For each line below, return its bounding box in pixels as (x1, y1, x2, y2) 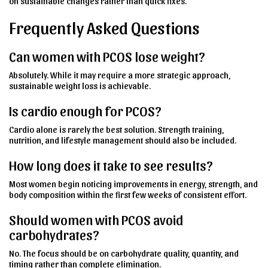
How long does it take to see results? (9, 156, 213, 173)
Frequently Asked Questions (9, 16, 200, 37)
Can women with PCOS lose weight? (9, 47, 205, 64)
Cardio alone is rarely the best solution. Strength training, (9, 123, 224, 135)
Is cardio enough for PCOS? (9, 102, 162, 118)
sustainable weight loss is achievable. (9, 80, 151, 91)
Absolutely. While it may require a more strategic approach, (9, 69, 230, 80)
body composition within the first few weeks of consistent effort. (9, 188, 246, 200)
